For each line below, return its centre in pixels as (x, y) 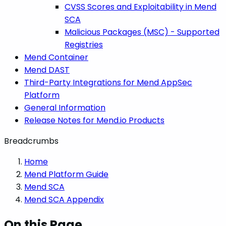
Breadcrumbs (31, 141)
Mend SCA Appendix (64, 199)
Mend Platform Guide (66, 174)
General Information (65, 107)
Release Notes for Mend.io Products (94, 120)
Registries (84, 44)
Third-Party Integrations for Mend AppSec (108, 82)
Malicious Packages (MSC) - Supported (142, 32)
